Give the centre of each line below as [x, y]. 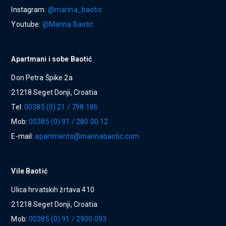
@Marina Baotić [68, 24]
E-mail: [23, 136]
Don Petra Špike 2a [42, 77]
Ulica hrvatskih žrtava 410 [53, 189]
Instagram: [30, 9]
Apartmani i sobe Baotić [52, 59]
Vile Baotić [29, 171]
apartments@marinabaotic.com [87, 136]
